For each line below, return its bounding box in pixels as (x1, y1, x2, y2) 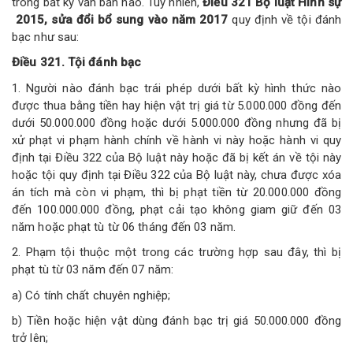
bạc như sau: (12, 29, 80, 44)
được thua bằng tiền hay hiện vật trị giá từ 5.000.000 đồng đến (12, 98, 341, 113)
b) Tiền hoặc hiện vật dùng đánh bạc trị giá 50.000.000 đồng (12, 314, 341, 328)
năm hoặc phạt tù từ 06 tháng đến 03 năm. (12, 219, 236, 234)
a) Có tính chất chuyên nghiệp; (12, 288, 171, 303)
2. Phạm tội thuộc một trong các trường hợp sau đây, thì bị (12, 245, 341, 259)
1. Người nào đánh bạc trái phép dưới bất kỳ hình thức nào (12, 80, 341, 95)
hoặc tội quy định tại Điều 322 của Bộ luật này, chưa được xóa (12, 167, 341, 182)
